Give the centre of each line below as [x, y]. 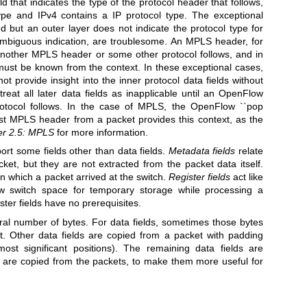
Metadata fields [202, 151]
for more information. [101, 133]
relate [249, 151]
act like [247, 177]
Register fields [199, 177]
